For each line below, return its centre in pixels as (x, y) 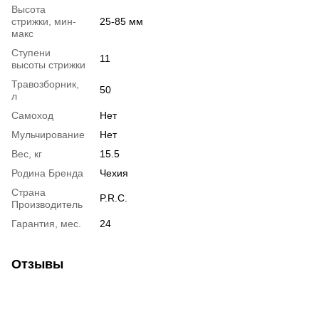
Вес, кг (27, 154)
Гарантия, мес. (46, 224)
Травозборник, (45, 84)
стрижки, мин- (44, 22)
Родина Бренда (47, 173)
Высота (28, 10)
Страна (28, 193)
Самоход (32, 116)
